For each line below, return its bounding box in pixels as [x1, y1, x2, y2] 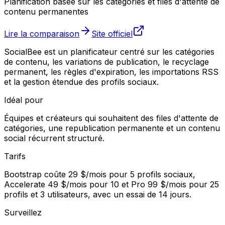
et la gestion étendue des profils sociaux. [4, 76, 159, 87]
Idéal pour [4, 94, 43, 105]
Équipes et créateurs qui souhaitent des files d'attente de [4, 113, 218, 123]
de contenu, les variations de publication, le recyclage [4, 56, 209, 67]
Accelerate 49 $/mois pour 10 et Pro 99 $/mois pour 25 [4, 179, 219, 189]
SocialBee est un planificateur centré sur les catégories [4, 46, 214, 57]
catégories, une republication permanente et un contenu [4, 123, 220, 133]
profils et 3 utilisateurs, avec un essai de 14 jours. [4, 189, 191, 199]
